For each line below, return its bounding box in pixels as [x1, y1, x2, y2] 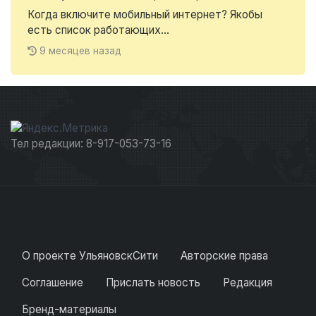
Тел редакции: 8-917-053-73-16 [11, 137, 171, 151]
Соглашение [22, 276, 83, 290]
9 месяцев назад [39, 45, 122, 57]
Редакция [223, 276, 272, 290]
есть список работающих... [28, 23, 169, 37]
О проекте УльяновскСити [22, 249, 158, 263]
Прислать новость [106, 276, 200, 290]
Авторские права [181, 249, 268, 263]
